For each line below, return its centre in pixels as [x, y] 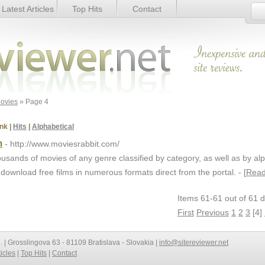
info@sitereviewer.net [194, 243]
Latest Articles [28, 9]
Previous [213, 212]
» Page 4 [33, 102]
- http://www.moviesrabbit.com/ [62, 144]
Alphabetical [53, 127]
